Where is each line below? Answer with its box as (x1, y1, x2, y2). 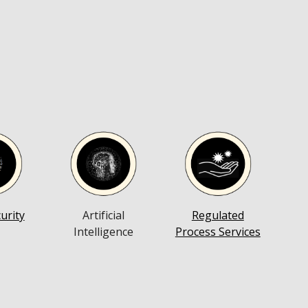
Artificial (82, 207, 124, 223)
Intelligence (73, 223, 133, 239)
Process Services (175, 223, 261, 239)
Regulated (191, 207, 244, 223)
